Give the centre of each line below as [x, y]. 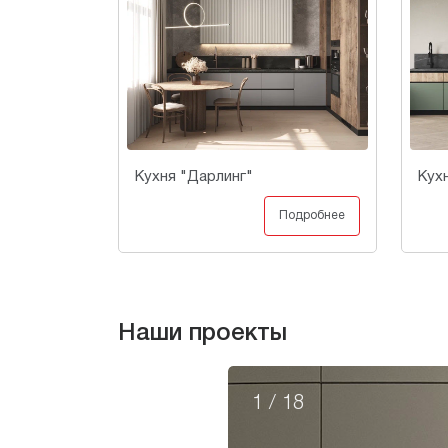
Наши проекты [202, 333]
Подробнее [312, 215]
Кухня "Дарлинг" [194, 176]
